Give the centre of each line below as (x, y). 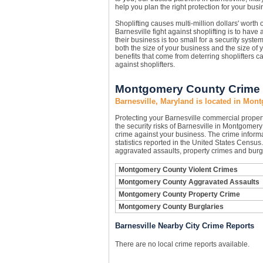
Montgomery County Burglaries (171, 207)
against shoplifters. (145, 65)
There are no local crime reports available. (182, 244)
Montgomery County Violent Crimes (178, 170)
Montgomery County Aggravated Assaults (189, 182)
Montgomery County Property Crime (179, 194)
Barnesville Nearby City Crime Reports (184, 226)
